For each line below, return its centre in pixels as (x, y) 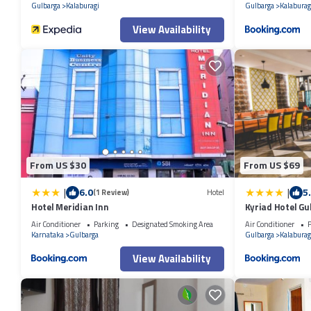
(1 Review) (111, 193)
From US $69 (271, 165)
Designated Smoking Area (173, 224)
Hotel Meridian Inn (70, 207)
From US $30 (58, 165)
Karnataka (48, 234)
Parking (106, 224)
